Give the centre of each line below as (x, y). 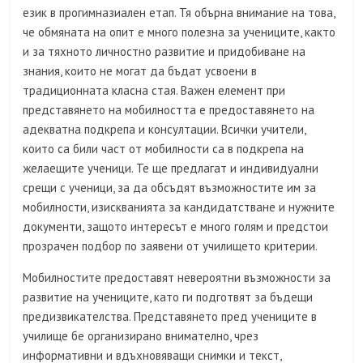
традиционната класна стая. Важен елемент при (154, 91)
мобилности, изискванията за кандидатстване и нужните (179, 207)
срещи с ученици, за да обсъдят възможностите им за (170, 188)
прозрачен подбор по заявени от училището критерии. (171, 246)
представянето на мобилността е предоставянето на (169, 110)
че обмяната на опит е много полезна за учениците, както (179, 32)
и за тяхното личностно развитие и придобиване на (164, 52)
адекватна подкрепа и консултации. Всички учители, (164, 130)
